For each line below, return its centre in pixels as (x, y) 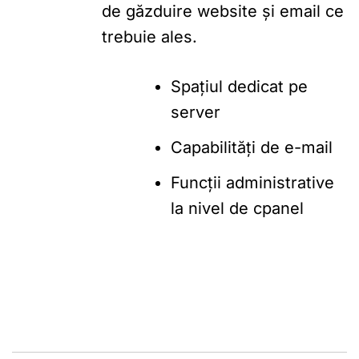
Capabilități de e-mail (252, 147)
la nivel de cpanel (237, 208)
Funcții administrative (252, 182)
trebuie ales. (149, 36)
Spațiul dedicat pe (239, 86)
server (196, 112)
